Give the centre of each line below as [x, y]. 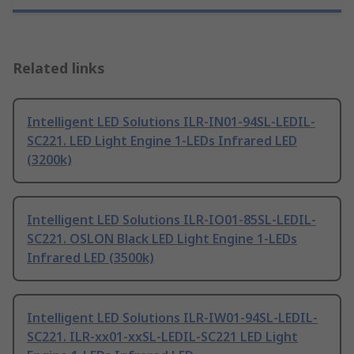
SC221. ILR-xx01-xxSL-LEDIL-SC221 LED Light [162, 337]
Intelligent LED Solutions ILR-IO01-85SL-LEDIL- [171, 220]
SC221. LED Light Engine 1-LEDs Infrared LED [162, 141]
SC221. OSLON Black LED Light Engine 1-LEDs [162, 239]
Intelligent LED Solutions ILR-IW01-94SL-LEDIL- [172, 318]
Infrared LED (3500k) [90, 258]
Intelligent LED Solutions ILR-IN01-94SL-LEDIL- [171, 122]
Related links [59, 68]
